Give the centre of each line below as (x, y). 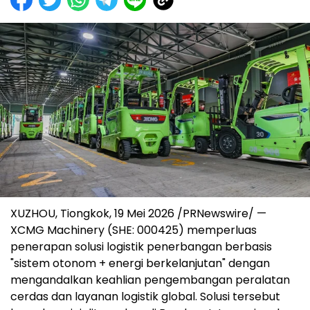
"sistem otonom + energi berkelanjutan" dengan (140, 264)
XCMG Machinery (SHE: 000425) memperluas (134, 230)
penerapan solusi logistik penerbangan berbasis (141, 247)
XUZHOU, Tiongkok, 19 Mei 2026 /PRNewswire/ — (138, 214)
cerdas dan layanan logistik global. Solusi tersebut (145, 297)
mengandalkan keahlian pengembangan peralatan (150, 280)
